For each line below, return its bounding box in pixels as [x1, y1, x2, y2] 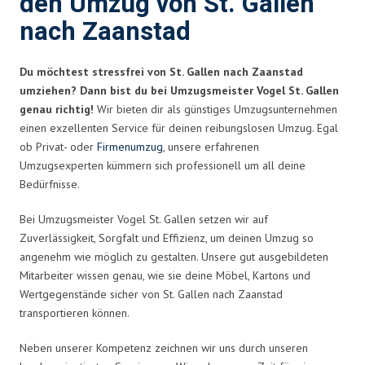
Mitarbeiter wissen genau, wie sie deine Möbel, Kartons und [20, 267, 310, 283]
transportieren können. [20, 305, 130, 320]
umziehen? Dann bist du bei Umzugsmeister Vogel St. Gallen [20, 82, 339, 98]
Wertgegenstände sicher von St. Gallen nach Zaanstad [20, 286, 283, 301]
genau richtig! [20, 101, 94, 117]
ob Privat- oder [20, 139, 97, 154]
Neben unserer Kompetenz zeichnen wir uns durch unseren [20, 340, 308, 355]
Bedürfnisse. [20, 176, 80, 191]
